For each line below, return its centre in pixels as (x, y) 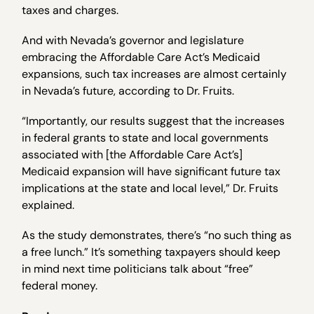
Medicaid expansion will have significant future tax (151, 172)
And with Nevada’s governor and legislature (133, 40)
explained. (50, 205)
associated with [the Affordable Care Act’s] (132, 155)
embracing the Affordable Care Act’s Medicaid (141, 57)
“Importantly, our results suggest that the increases (153, 121)
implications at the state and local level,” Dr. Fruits (150, 189)
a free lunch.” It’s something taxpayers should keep (151, 252)
